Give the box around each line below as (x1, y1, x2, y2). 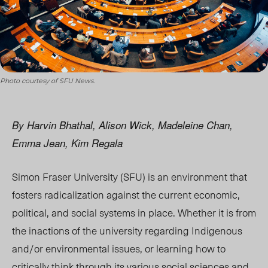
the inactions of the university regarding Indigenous (12, 223, 242, 239)
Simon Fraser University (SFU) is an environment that (12, 169, 247, 185)
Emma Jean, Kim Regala (12, 136, 123, 151)
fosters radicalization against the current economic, (12, 187, 240, 203)
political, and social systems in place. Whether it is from (12, 205, 256, 221)
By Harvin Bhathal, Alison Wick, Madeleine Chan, (12, 118, 233, 133)
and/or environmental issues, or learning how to (12, 240, 226, 257)
